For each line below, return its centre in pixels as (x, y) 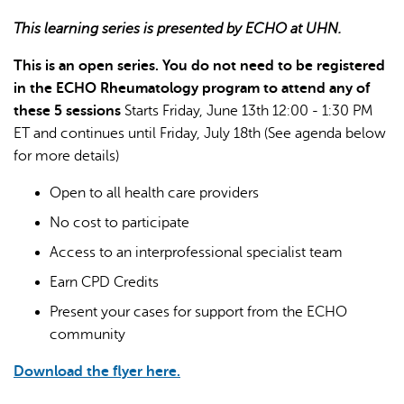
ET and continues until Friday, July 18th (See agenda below (200, 133)
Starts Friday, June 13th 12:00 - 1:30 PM (247, 110)
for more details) (66, 156)
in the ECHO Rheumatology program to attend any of (192, 88)
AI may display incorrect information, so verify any (175, 148)
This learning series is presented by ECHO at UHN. (178, 28)
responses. (49, 171)
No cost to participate (119, 222)
